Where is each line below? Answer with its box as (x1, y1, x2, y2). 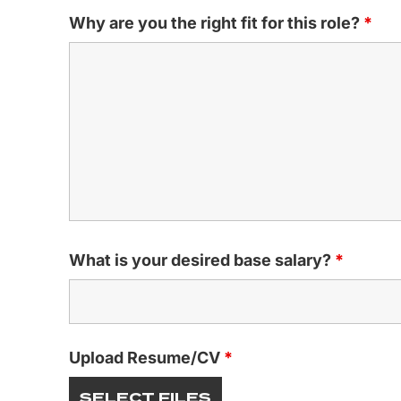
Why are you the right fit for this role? (69, 13, 363, 33)
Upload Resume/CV (69, 348, 224, 368)
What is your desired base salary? (69, 251, 335, 270)
